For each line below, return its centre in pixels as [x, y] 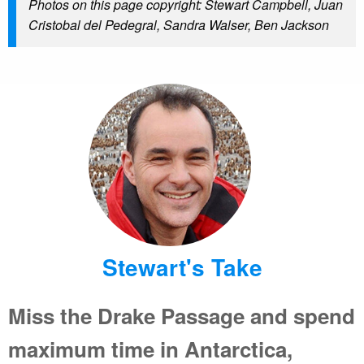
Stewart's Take [182, 267]
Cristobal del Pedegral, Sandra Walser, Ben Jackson [179, 25]
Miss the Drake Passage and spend [182, 316]
